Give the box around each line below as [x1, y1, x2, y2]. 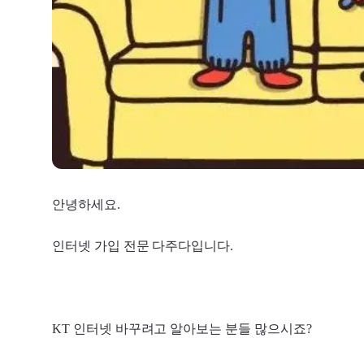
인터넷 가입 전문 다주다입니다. [52, 238, 234, 253]
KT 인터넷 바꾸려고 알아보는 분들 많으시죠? [52, 321, 312, 336]
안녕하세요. [52, 197, 120, 211]
